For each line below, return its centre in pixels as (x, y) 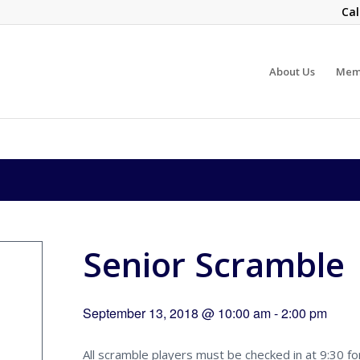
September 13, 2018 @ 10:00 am (177, 313)
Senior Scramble (214, 264)
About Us (292, 72)
